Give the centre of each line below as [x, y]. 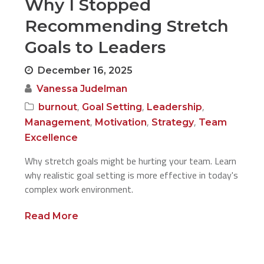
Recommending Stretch [127, 26]
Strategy [173, 122]
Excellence [52, 138]
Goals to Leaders [95, 47]
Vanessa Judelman [82, 89]
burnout [58, 107]
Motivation [121, 122]
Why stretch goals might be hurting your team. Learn [131, 161]
